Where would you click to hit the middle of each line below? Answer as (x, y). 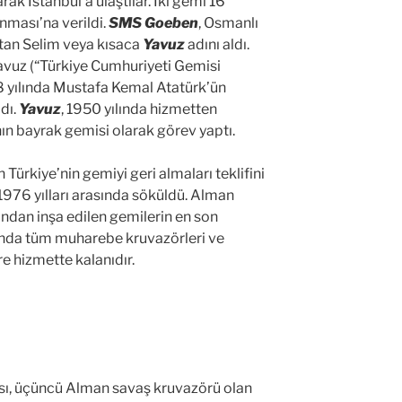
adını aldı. (218, 45)
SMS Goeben (153, 23)
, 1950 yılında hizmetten (139, 109)
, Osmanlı (228, 23)
